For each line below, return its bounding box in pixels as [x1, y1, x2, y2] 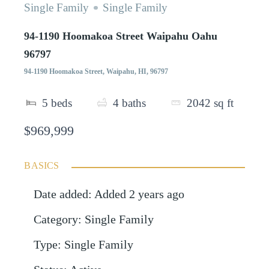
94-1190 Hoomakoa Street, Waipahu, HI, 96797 [24, 67, 169, 76]
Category [34, 213, 79, 226]
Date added [34, 188, 89, 201]
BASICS [24, 160, 59, 171]
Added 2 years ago [94, 188, 185, 201]
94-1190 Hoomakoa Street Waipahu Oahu [24, 29, 218, 42]
